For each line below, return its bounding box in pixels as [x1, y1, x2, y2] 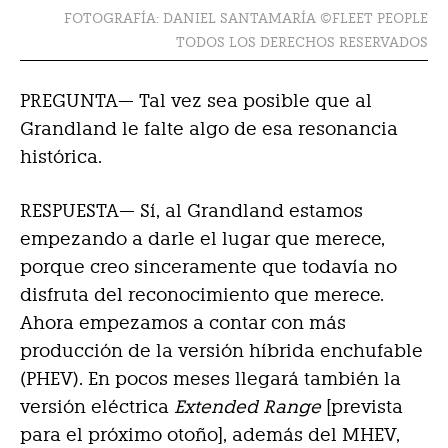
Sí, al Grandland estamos [135, 200, 363, 222]
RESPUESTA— [20, 200, 135, 222]
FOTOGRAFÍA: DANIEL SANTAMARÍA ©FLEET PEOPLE [64, 10, 428, 27]
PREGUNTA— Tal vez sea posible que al [20, 90, 372, 112]
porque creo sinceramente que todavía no [20, 256, 397, 278]
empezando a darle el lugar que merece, [20, 228, 385, 250]
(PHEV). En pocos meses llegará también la [20, 368, 401, 390]
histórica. [20, 146, 102, 168]
